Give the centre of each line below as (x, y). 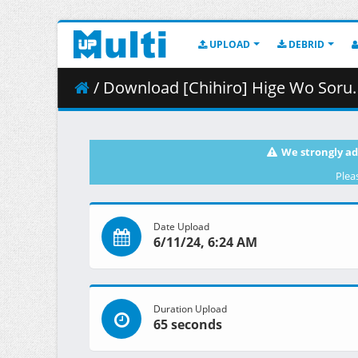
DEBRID (305, 44)
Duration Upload (190, 309)
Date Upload (181, 227)
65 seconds (188, 325)
